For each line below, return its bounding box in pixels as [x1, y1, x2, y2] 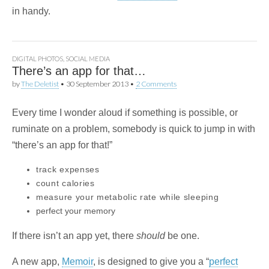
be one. [165, 231, 199, 241]
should [136, 231, 165, 241]
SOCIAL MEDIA [65, 55, 110, 63]
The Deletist [21, 79, 59, 89]
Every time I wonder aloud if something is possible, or [12, 107, 238, 118]
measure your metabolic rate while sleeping [36, 192, 219, 202]
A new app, [12, 256, 62, 267]
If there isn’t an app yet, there [12, 231, 136, 241]
